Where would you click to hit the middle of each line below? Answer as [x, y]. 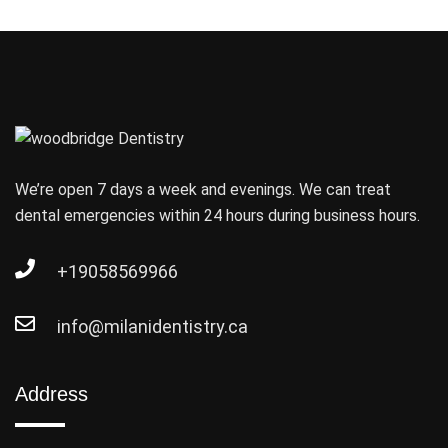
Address [51, 393]
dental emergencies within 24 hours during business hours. [217, 215]
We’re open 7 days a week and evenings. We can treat [203, 189]
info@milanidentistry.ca [152, 326]
